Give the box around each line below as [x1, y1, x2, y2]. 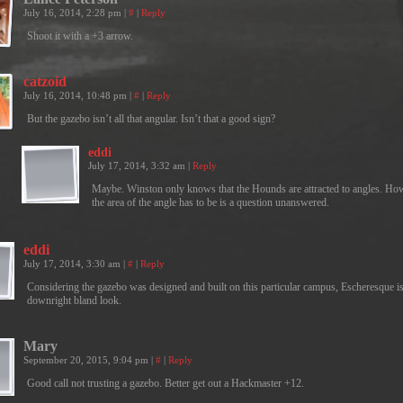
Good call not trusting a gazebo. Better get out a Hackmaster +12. [27, 377, 304, 390]
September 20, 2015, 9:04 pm [23, 354, 151, 365]
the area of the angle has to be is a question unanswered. [92, 196, 329, 209]
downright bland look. [27, 294, 121, 307]
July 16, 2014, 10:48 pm [23, 90, 130, 101]
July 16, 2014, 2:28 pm [23, 7, 124, 18]
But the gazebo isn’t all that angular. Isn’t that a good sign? [27, 112, 275, 125]
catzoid [23, 74, 67, 89]
